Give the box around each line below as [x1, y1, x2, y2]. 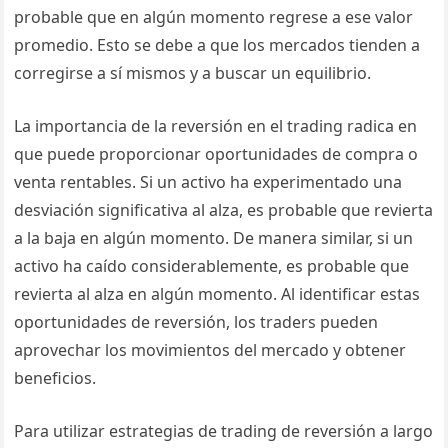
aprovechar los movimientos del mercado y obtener [14, 339, 407, 361]
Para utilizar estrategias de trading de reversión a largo [14, 420, 434, 442]
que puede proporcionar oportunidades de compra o [14, 143, 419, 165]
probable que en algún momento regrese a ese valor [14, 6, 414, 28]
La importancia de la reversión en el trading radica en [14, 115, 418, 137]
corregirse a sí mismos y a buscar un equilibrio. [14, 62, 372, 84]
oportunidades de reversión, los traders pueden [14, 311, 379, 333]
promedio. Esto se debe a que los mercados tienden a [14, 34, 421, 56]
